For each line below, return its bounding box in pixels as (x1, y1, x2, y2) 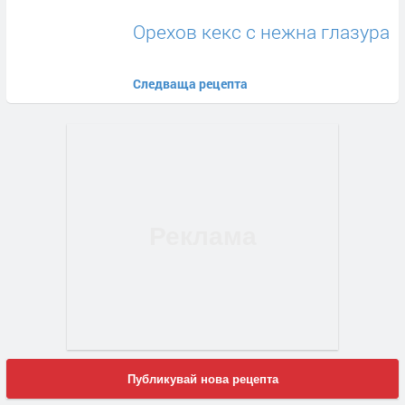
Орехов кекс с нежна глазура (133, 19, 390, 45)
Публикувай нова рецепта (127, 372, 278, 386)
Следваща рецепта (133, 75, 248, 93)
